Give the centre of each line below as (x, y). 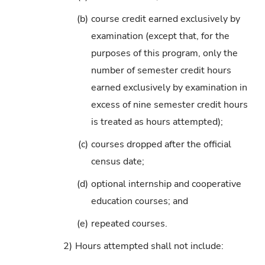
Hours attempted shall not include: (149, 246)
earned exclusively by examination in (169, 87)
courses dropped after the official (161, 144)
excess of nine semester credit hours (169, 104)
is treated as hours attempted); (157, 122)
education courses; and (139, 201)
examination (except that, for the (160, 36)
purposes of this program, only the (164, 53)
